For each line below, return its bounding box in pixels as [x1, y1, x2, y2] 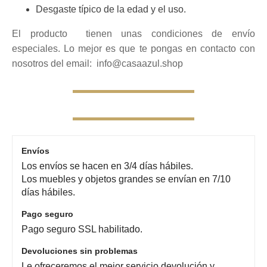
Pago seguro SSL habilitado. [21, 223, 142, 234]
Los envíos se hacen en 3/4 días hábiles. [21, 160, 193, 171]
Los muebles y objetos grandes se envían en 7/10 [21, 173, 231, 184]
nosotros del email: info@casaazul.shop [12, 58, 183, 69]
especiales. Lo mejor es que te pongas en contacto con [12, 43, 255, 54]
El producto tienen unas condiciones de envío [12, 28, 255, 39]
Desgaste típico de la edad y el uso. [36, 4, 186, 14]
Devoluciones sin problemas [21, 246, 138, 256]
